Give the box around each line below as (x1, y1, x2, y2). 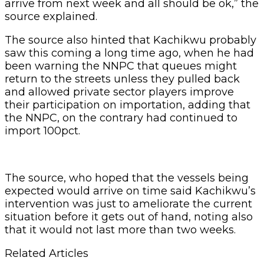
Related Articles (5, 246, 88, 260)
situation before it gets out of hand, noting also (5, 210, 253, 223)
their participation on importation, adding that (5, 98, 250, 111)
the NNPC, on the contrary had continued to (5, 111, 237, 124)
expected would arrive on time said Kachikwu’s (5, 184, 256, 197)
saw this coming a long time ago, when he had (5, 46, 254, 60)
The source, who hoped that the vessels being (5, 171, 249, 184)
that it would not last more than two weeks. (5, 223, 236, 236)
